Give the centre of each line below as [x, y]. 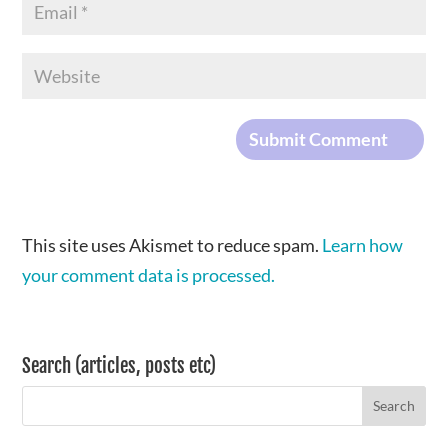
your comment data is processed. [149, 274]
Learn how [363, 244]
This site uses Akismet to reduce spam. [172, 244]
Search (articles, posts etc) [119, 365]
